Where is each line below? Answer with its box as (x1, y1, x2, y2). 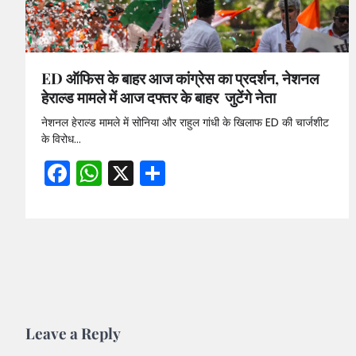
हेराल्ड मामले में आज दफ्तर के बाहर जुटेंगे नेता (41, 86, 279, 107)
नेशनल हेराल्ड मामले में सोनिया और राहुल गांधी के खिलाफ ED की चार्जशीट (41, 114, 329, 130)
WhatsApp (102, 154, 233, 191)
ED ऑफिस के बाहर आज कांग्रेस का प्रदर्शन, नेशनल (41, 67, 319, 88)
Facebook (70, 154, 191, 191)
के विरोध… (41, 130, 81, 147)
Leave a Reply (25, 322, 121, 343)
